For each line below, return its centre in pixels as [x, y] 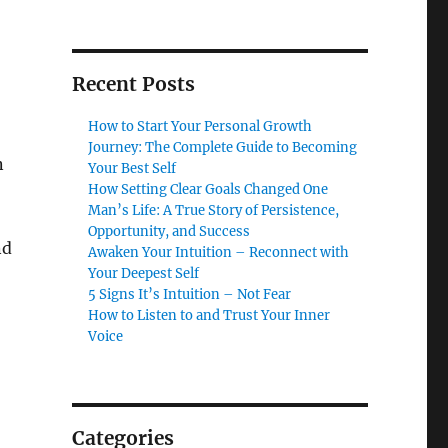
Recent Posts [133, 84]
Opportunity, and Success [169, 232]
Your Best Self [132, 169]
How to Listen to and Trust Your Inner [209, 316]
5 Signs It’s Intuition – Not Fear [190, 295]
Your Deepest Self [144, 274]
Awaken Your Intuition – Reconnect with [219, 253]
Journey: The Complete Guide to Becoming [223, 148]
